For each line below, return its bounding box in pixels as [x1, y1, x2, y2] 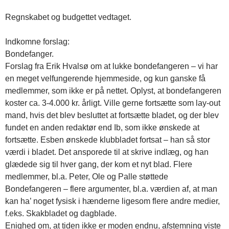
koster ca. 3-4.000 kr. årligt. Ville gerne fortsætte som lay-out [5, 99, 220, 107]
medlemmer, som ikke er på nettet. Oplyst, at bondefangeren [5, 86, 221, 95]
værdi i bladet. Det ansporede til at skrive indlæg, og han [5, 148, 209, 156]
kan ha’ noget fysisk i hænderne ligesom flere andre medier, [5, 197, 220, 205]
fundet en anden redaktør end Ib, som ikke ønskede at [5, 123, 199, 132]
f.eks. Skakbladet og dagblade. [5, 209, 117, 218]
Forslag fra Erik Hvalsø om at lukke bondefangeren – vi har [5, 62, 218, 71]
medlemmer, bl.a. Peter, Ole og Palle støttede [5, 172, 168, 181]
